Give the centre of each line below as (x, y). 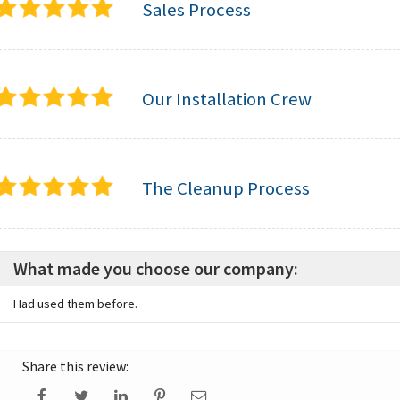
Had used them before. (75, 304)
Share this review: (75, 367)
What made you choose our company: (156, 269)
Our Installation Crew (227, 100)
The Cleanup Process (226, 189)
